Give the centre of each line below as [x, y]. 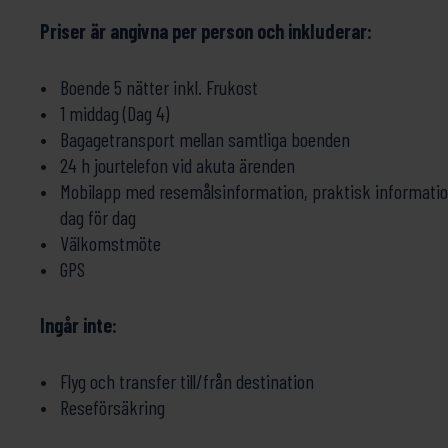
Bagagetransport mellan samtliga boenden [205, 139]
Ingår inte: [78, 325]
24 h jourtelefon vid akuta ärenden [177, 165]
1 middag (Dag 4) [114, 113]
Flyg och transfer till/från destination [187, 381]
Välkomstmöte [110, 243]
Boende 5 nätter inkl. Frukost [159, 87]
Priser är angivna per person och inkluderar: [206, 31]
